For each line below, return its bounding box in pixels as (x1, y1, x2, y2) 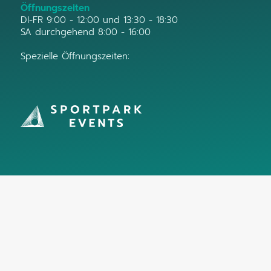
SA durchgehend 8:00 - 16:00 (21, 25, 151, 39)
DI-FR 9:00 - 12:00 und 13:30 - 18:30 (21, 13, 178, 27)
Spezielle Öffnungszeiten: (21, 49, 129, 63)
